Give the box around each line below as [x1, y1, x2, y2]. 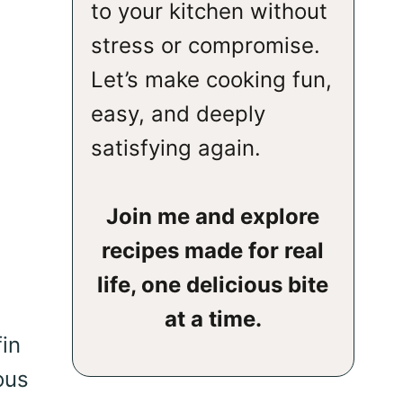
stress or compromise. [90, 31, 320, 58]
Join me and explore [106, 203, 320, 230]
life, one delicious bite [97, 272, 329, 299]
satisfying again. [90, 134, 261, 161]
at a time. [164, 306, 262, 333]
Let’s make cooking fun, [90, 66, 332, 93]
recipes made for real [102, 237, 325, 264]
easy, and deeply [90, 100, 265, 127]
